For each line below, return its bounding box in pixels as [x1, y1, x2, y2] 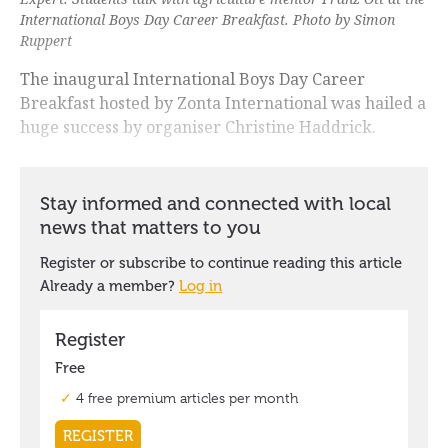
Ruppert [20, 31, 72, 51]
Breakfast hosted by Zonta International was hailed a [20, 92, 426, 115]
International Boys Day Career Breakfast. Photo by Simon [20, 10, 395, 30]
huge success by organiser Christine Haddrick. [20, 116, 376, 139]
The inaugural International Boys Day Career [20, 68, 365, 91]
